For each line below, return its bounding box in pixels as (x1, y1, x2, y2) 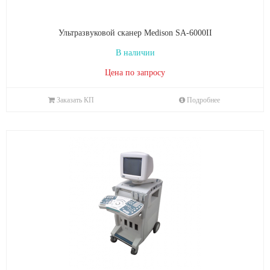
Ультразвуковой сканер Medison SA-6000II (58, 28, 212, 37)
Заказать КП (56, 96, 94, 104)
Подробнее (186, 96, 220, 104)
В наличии (115, 48, 155, 57)
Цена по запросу (105, 68, 165, 77)
